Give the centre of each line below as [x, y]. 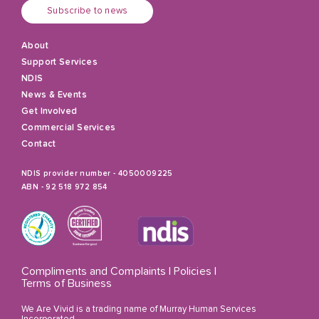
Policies [193, 272]
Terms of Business [67, 284]
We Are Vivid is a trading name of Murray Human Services [139, 309]
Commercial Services [69, 128]
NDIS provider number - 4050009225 [97, 174]
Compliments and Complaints [94, 272]
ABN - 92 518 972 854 [64, 187]
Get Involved [49, 112]
